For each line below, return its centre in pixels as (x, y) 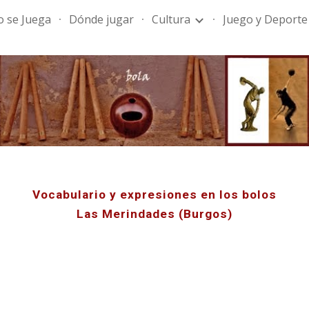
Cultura (171, 19)
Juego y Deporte (265, 19)
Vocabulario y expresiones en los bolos (154, 195)
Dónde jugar (101, 19)
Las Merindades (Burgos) (154, 214)
